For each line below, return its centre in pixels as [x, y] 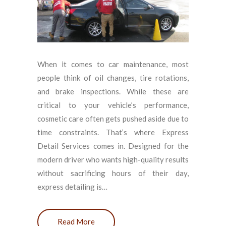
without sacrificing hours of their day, [113, 173]
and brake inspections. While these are [113, 92]
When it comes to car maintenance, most [113, 64]
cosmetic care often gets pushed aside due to [113, 119]
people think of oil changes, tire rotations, [113, 78]
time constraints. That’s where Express [113, 132]
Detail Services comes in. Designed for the [113, 146]
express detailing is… [72, 187]
